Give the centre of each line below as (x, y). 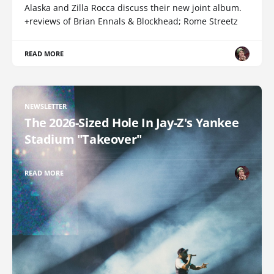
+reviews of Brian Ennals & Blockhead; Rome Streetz (131, 21)
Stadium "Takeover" (83, 139)
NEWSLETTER (46, 106)
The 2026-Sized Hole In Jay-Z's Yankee (132, 123)
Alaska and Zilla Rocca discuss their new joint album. (133, 8)
